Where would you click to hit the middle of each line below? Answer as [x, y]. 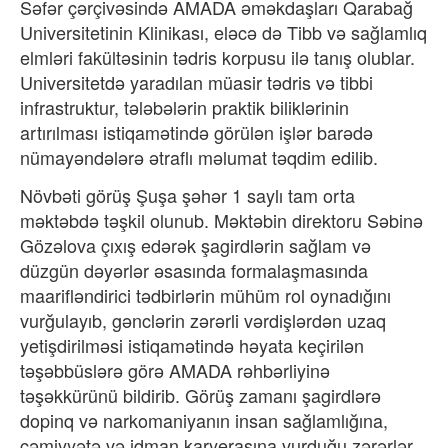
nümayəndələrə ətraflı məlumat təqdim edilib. [199, 157]
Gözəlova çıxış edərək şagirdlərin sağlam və [195, 245]
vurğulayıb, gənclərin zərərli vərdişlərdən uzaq [203, 320]
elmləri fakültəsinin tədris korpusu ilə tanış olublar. [217, 57]
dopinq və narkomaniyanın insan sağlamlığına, [204, 420]
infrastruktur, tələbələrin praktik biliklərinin [184, 107]
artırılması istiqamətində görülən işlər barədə [196, 132]
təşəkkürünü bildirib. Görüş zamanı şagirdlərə [200, 395]
